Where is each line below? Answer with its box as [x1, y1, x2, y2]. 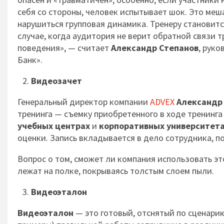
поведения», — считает [17, 42, 111, 53]
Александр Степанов [111, 42, 198, 53]
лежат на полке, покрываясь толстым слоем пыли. [17, 165, 214, 176]
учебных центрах [17, 120, 90, 131]
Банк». [17, 54, 42, 65]
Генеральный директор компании [17, 96, 150, 107]
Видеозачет [31, 75, 82, 86]
